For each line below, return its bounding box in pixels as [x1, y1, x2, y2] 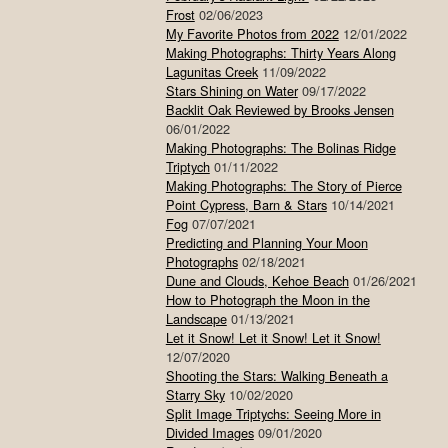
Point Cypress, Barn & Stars [165, 195, 327, 215]
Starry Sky [165, 385, 225, 405]
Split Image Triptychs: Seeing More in [165, 404, 381, 424]
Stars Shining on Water [165, 81, 298, 101]
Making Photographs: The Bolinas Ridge [165, 138, 396, 158]
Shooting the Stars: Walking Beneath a [165, 366, 388, 386]
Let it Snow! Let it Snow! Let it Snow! [165, 328, 381, 348]
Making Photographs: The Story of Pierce [165, 176, 402, 196]
